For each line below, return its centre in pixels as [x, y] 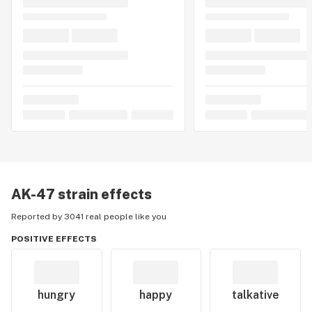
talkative [255, 295]
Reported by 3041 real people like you [89, 217]
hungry [57, 295]
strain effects [103, 194]
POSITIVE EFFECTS [54, 239]
